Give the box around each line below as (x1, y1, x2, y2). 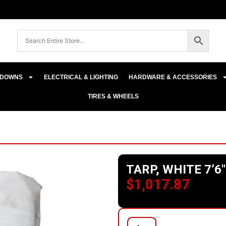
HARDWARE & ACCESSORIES (129, 74, 217, 81)
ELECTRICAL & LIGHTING (44, 74, 119, 81)
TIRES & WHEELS (87, 93, 139, 100)
